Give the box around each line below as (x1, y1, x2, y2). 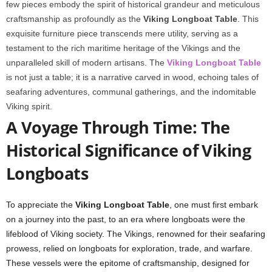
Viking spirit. (6, 101, 52, 111)
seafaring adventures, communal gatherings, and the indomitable (6, 87, 256, 97)
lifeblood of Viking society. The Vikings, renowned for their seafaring (6, 229, 265, 239)
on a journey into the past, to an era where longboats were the (6, 214, 245, 224)
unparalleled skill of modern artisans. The (6, 58, 167, 67)
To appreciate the (6, 200, 75, 209)
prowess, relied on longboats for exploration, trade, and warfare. (6, 243, 253, 253)
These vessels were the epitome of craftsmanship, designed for (6, 258, 250, 268)
